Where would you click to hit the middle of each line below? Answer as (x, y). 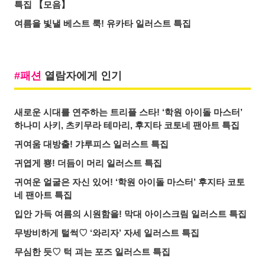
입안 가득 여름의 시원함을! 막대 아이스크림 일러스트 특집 (130, 214)
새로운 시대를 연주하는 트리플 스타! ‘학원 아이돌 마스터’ (128, 112)
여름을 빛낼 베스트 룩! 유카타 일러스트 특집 (103, 24)
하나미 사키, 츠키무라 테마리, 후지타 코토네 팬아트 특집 (127, 125)
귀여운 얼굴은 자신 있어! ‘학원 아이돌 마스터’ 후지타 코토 (130, 182)
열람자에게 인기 (82, 76)
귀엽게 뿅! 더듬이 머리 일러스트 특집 (88, 163)
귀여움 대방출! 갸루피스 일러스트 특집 (91, 144)
